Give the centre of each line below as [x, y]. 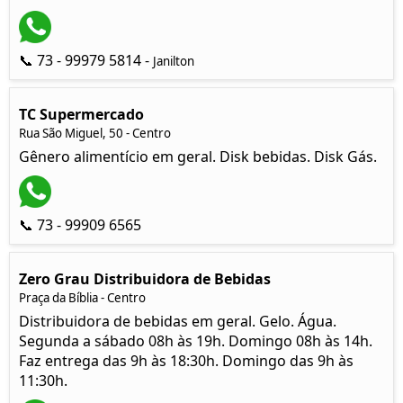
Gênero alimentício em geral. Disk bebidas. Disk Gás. [198, 157]
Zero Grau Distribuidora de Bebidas [145, 279]
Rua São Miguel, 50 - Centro [95, 133]
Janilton [174, 61]
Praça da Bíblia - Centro [82, 298]
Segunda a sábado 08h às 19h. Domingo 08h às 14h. [196, 341]
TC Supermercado [81, 114]
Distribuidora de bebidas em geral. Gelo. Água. [178, 321]
